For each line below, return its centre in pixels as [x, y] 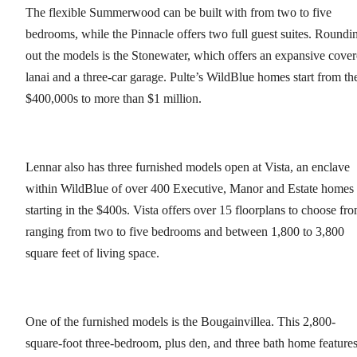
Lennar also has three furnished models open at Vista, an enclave [188, 167]
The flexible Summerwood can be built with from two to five [178, 13]
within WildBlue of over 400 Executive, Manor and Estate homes [190, 189]
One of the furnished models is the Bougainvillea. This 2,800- [180, 322]
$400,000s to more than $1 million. [114, 99]
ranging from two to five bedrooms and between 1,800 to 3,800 [185, 232]
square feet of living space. [92, 253]
